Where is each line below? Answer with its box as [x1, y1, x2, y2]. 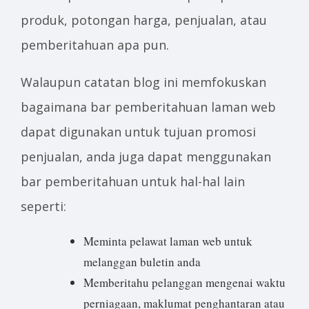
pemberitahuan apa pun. [21, 37, 169, 54]
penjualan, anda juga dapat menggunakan [21, 148, 271, 166]
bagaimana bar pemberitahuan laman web [21, 99, 276, 116]
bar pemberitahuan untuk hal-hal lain [21, 173, 245, 190]
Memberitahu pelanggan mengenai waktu [83, 275, 286, 291]
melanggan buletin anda [83, 254, 201, 270]
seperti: [21, 198, 66, 215]
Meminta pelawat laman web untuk [83, 233, 252, 250]
